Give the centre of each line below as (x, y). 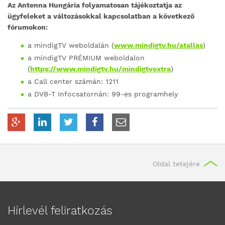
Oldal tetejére (176, 164)
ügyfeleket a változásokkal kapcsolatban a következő (101, 16)
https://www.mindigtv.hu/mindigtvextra (100, 69)
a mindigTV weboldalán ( (71, 45)
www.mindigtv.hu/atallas (158, 45)
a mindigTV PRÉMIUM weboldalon (86, 58)
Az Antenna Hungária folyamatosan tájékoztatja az (95, 5)
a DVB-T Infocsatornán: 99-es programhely (103, 94)
